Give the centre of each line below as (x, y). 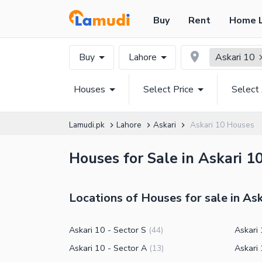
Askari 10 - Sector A (108, 248)
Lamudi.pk (87, 125)
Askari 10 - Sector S (108, 230)
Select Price (168, 89)
